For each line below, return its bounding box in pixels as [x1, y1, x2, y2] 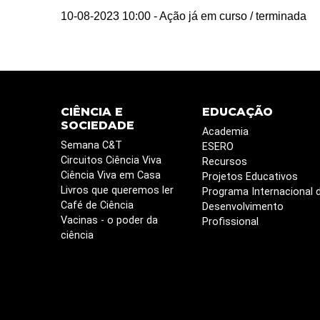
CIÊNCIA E [60, 105, 123, 119]
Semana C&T [60, 139, 122, 152]
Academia [201, 126, 249, 139]
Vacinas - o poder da [60, 214, 158, 227]
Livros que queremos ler [60, 184, 174, 197]
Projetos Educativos [201, 171, 298, 184]
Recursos [201, 156, 247, 169]
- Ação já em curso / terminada [153, 10, 306, 23]
